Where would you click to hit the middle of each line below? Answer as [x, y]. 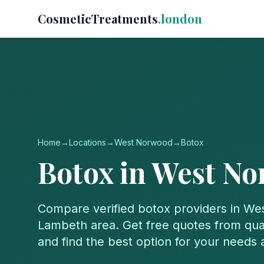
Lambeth [62, 225]
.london [180, 19]
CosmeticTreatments [98, 19]
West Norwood [143, 142]
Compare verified [88, 209]
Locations [88, 142]
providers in [207, 209]
